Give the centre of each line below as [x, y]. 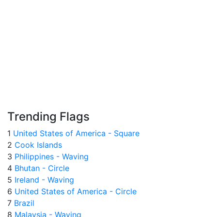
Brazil [23, 203]
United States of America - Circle [74, 192]
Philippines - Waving [50, 157]
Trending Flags [48, 117]
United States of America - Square [75, 133]
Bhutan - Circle [41, 168]
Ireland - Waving [43, 180]
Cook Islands [37, 145]
